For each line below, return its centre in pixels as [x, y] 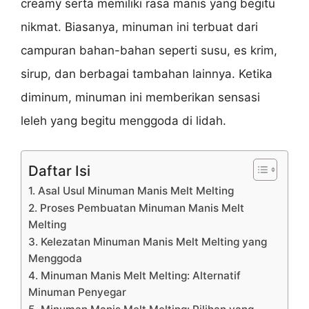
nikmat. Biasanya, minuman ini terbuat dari [139, 27]
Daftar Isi [59, 170]
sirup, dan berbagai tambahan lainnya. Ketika [147, 74]
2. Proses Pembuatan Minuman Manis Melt [136, 208]
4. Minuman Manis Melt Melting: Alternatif [134, 275]
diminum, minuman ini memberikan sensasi [140, 98]
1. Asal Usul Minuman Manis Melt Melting [131, 190]
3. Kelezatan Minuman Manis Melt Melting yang [148, 241]
